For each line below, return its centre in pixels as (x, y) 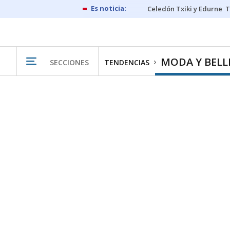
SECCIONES (69, 62)
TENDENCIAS (127, 62)
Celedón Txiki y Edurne (185, 9)
